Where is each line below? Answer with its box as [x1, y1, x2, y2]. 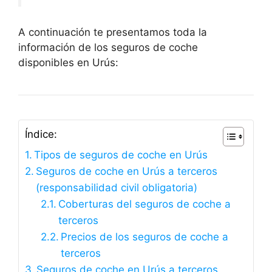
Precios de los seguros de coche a [60, 231, 228, 243]
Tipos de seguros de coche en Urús [34, 149, 208, 161]
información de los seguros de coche [18, 41, 198, 54]
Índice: [25, 128, 57, 141]
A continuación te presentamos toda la [18, 26, 207, 39]
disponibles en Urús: [18, 56, 118, 69]
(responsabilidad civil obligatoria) [36, 182, 198, 194]
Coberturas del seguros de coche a [58, 198, 231, 211]
